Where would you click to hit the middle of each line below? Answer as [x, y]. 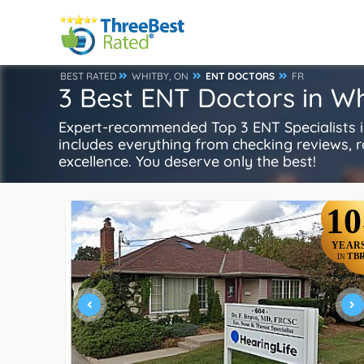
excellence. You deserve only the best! [187, 161]
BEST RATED [89, 76]
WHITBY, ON [160, 76]
